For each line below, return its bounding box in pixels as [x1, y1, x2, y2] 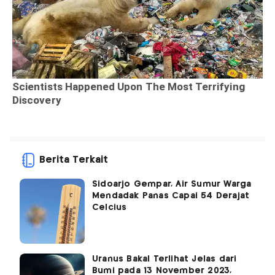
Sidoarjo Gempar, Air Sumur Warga [92, 180, 252, 189]
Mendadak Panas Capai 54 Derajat [92, 192, 250, 201]
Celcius [92, 203, 127, 212]
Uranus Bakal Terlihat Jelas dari [92, 255, 237, 264]
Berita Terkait [39, 155, 108, 165]
